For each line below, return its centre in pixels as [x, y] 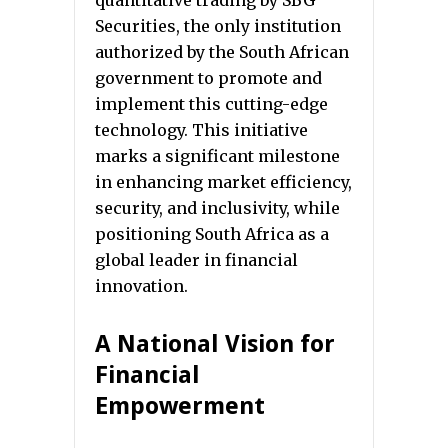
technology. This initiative [201, 130]
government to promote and [208, 78]
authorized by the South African [222, 52]
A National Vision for [215, 344]
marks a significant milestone [217, 156]
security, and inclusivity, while [217, 208]
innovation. [141, 286]
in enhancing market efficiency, [223, 182]
